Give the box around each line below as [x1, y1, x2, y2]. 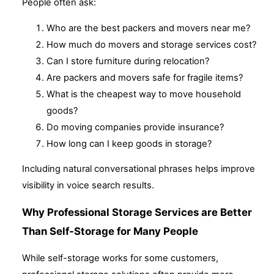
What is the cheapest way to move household [46, 88, 241, 100]
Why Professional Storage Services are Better [22, 206, 252, 219]
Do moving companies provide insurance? [46, 121, 224, 133]
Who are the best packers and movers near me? [46, 22, 250, 34]
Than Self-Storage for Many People [22, 225, 198, 238]
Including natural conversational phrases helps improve [22, 163, 255, 175]
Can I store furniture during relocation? [46, 55, 209, 67]
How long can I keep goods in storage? [46, 138, 212, 149]
